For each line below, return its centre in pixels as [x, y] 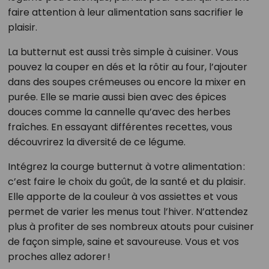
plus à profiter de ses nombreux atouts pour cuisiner [131, 227]
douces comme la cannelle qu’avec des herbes [119, 112]
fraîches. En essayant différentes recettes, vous [120, 127]
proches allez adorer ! [59, 257]
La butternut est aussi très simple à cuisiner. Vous [123, 52]
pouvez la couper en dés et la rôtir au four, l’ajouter [127, 67]
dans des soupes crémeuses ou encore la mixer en [126, 82]
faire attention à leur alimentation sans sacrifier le [125, 13]
